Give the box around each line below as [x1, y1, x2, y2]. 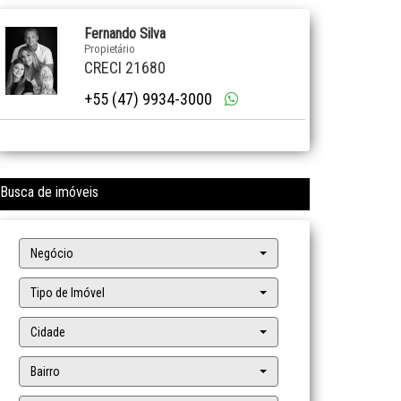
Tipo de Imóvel [30, 286, 105, 300]
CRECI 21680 [83, 58, 166, 77]
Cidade [30, 325, 65, 339]
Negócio [30, 246, 73, 260]
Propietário [83, 42, 135, 55]
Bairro [30, 364, 60, 379]
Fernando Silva [83, 25, 166, 42]
